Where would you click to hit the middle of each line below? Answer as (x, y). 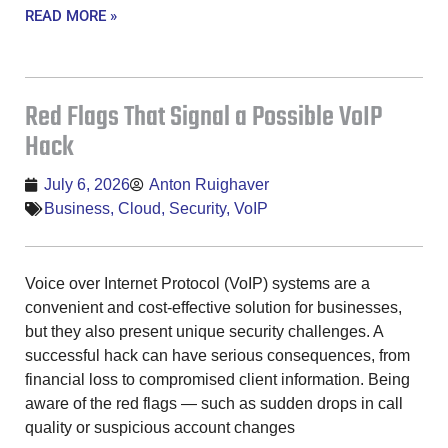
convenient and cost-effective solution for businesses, (213, 307)
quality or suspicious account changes (160, 427)
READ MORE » (71, 15)
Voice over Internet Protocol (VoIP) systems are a (197, 283)
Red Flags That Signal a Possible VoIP (203, 117)
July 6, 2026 (87, 184)
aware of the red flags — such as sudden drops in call (214, 403)
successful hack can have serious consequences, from (217, 355)
